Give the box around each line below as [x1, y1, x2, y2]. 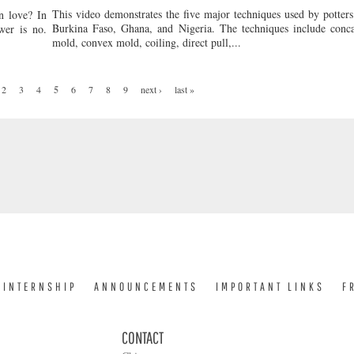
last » [175, 83, 194, 96]
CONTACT [122, 328, 164, 347]
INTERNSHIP [3, 280, 77, 293]
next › [141, 83, 162, 96]
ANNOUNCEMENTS [94, 280, 198, 293]
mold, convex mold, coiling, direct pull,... [52, 35, 241, 50]
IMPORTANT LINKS [216, 280, 325, 293]
